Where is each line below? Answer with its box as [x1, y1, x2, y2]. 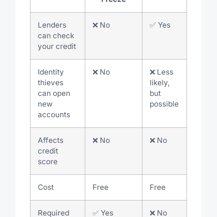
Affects [37, 135, 63, 145]
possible [149, 99, 179, 108]
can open [37, 88, 70, 98]
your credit [37, 41, 76, 51]
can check [37, 31, 74, 40]
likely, [149, 77, 170, 87]
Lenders [37, 20, 66, 30]
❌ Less [149, 67, 173, 77]
